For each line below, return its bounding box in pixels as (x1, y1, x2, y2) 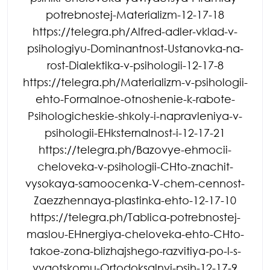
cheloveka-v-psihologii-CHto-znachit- (37, 159, 233, 173)
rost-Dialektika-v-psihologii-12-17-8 (46, 58, 224, 72)
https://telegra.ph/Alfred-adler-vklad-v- (33, 24, 237, 38)
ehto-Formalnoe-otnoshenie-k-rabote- (35, 92, 235, 105)
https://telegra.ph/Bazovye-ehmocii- (39, 142, 231, 156)
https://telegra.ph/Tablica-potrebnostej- (30, 210, 240, 224)
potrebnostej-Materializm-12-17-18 (46, 7, 224, 21)
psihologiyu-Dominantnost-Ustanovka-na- (27, 41, 243, 55)
